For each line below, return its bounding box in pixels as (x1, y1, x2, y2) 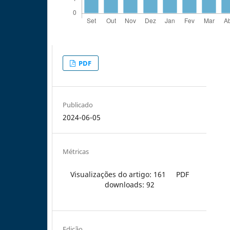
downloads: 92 (104, 179, 155, 189)
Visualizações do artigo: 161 (70, 169, 166, 179)
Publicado (63, 100, 93, 109)
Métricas (63, 146, 89, 156)
